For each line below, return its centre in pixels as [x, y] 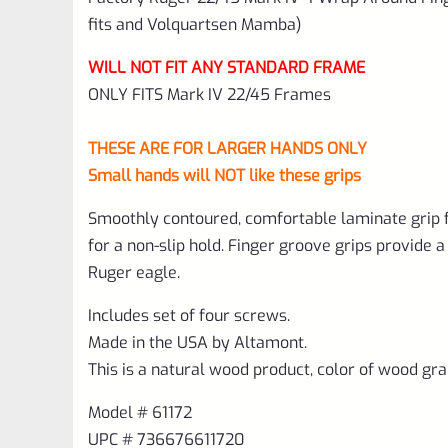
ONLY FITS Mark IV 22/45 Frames [209, 94]
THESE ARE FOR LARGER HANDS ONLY [227, 148]
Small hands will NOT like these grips [224, 175]
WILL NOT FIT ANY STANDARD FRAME [226, 67]
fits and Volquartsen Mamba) [195, 24]
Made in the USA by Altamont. [197, 342]
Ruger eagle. [134, 272]
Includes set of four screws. [189, 315]
